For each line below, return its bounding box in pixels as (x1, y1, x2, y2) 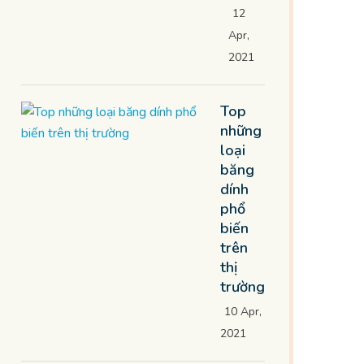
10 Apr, (224, 304, 262, 319)
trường (220, 277, 265, 297)
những (220, 121, 262, 141)
